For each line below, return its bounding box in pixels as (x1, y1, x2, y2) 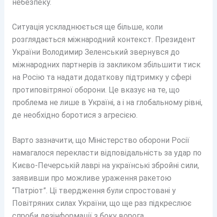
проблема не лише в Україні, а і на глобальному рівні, (12, 98, 202, 108)
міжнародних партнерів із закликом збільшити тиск (12, 60, 201, 70)
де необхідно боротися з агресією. (12, 110, 138, 120)
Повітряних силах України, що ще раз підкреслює (12, 198, 191, 208)
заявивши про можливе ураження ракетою (12, 173, 171, 183)
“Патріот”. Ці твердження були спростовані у (12, 186, 176, 195)
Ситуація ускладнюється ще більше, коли (12, 22, 163, 32)
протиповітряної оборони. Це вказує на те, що (12, 85, 180, 95)
